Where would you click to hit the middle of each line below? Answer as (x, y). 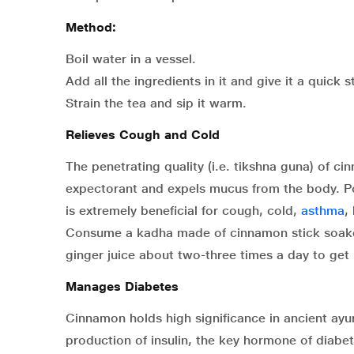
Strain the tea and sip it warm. (156, 104)
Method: (91, 28)
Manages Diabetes (122, 287)
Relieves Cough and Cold (143, 135)
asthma (323, 211)
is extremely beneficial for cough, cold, (183, 211)
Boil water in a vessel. (131, 59)
